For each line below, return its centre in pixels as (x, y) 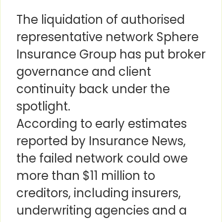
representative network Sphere (108, 37)
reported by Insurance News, (101, 141)
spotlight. (43, 107)
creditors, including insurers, (99, 193)
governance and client (84, 72)
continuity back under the (93, 89)
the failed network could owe (102, 159)
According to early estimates (102, 124)
